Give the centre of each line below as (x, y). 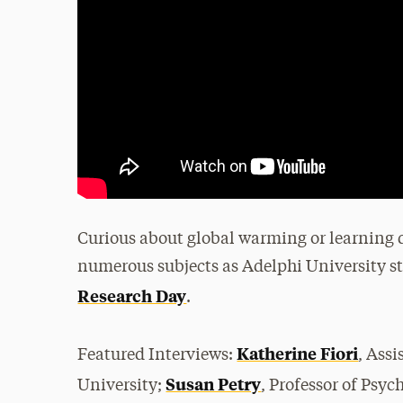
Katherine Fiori (298, 353)
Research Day (132, 295)
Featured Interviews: (157, 355)
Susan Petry (214, 383)
